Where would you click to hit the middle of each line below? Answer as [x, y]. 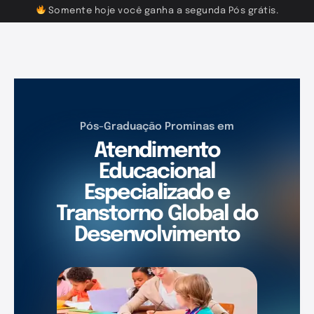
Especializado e [157, 193]
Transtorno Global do [157, 214]
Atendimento [157, 151]
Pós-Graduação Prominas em [157, 127]
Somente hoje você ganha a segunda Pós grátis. [162, 11]
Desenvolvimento [157, 235]
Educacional [157, 172]
